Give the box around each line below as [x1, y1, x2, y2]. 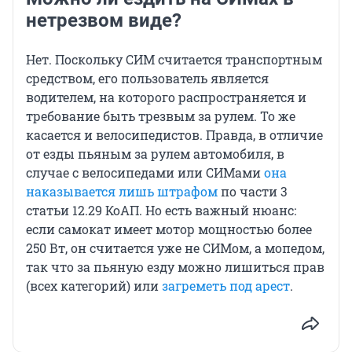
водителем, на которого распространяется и [26, 89, 306, 106]
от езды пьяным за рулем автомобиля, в [26, 145, 284, 163]
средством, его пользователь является [26, 70, 269, 87]
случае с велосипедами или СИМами [26, 164, 264, 181]
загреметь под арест [162, 277, 290, 295]
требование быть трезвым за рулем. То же [26, 108, 295, 125]
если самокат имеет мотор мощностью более [26, 221, 312, 238]
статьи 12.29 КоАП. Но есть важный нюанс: [26, 202, 296, 219]
